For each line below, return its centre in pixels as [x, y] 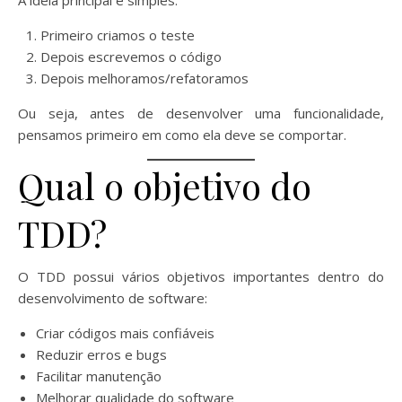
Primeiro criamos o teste [118, 35]
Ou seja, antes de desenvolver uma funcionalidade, [201, 113]
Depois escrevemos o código [131, 56]
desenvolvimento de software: [113, 297]
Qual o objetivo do [165, 185]
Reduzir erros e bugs [101, 354]
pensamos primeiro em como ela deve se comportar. [182, 134]
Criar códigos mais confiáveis [125, 332]
